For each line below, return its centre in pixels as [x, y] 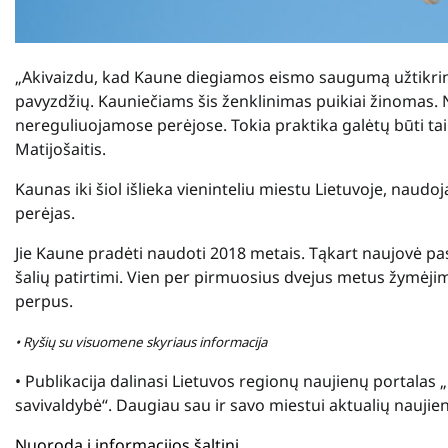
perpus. [44, 301]
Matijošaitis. [60, 149]
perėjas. [45, 213]
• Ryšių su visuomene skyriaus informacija [141, 342]
